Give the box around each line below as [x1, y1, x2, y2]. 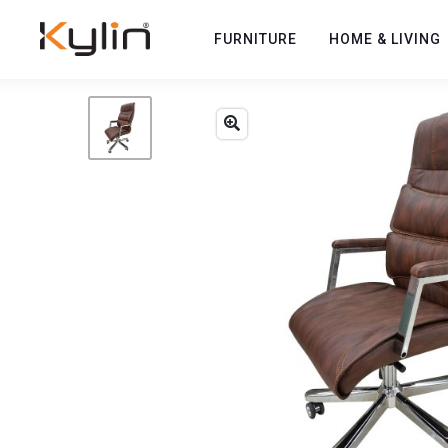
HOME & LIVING [329, 30, 441, 47]
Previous [236, 296, 300, 316]
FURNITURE [214, 30, 297, 47]
